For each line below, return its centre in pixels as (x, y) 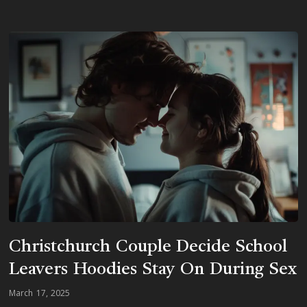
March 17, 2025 (39, 293)
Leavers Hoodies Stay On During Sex (153, 270)
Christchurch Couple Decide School (148, 247)
